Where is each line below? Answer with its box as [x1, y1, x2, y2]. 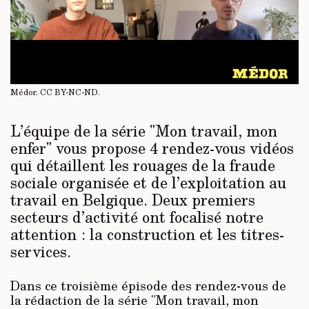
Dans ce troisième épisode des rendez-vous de [10, 276, 286, 295]
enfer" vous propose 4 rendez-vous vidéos [10, 136, 294, 159]
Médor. [10, 86, 40, 98]
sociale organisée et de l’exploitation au [10, 170, 286, 193]
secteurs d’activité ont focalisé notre [10, 205, 263, 228]
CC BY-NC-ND [40, 86, 98, 98]
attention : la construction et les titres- [10, 222, 284, 245]
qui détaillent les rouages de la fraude [10, 153, 275, 176]
